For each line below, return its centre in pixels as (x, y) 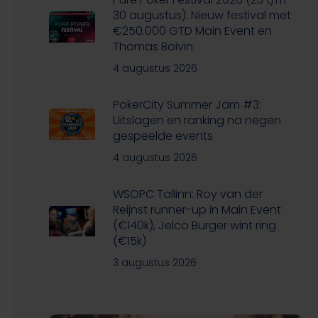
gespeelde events (163, 136)
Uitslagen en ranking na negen (197, 120)
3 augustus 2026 (154, 262)
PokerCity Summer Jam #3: (187, 104)
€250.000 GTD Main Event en (192, 31)
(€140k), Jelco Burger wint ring (194, 225)
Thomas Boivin (153, 46)
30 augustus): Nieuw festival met (202, 15)
